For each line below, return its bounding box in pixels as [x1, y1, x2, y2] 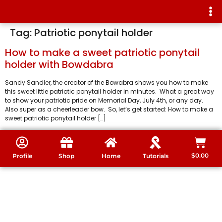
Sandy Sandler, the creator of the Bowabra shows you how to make [5, 78, 208, 87]
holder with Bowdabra [5, 57, 113, 71]
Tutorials [142, 152, 168, 160]
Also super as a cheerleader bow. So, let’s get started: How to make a [5, 105, 213, 113]
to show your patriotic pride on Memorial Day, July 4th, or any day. [5, 96, 205, 105]
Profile [12, 152, 32, 160]
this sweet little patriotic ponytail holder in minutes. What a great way [5, 87, 214, 96]
